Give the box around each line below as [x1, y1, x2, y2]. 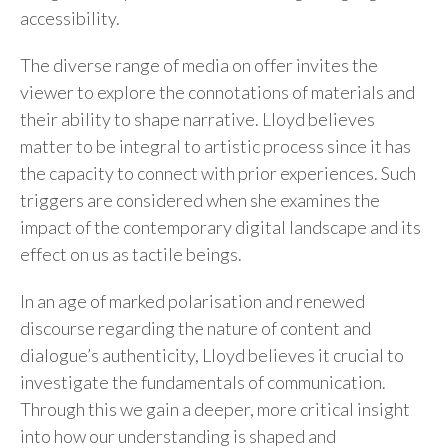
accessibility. [20, 6, 120, 29]
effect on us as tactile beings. [20, 242, 242, 265]
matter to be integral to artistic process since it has [20, 134, 411, 157]
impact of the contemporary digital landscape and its [20, 215, 421, 238]
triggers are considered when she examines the [20, 188, 380, 211]
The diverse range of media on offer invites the [20, 53, 378, 76]
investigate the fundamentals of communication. [20, 370, 386, 393]
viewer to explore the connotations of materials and [20, 80, 415, 103]
